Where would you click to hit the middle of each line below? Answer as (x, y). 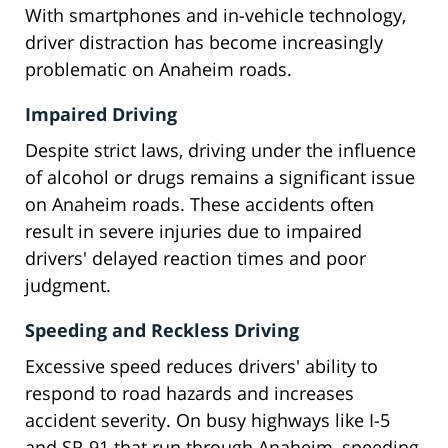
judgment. (68, 285)
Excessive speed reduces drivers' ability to (201, 366)
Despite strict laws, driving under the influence (220, 150)
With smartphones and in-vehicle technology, (215, 15)
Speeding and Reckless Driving (162, 330)
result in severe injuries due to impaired (193, 231)
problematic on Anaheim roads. (158, 69)
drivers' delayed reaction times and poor (195, 258)
